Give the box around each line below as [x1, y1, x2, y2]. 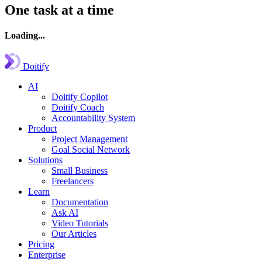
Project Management [51, 134, 127, 144]
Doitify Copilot [51, 92, 108, 102]
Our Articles [51, 229, 96, 239]
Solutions [28, 155, 63, 166]
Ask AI [51, 208, 78, 218]
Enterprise [28, 250, 65, 260]
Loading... [5, 30, 45, 41]
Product [28, 123, 57, 134]
